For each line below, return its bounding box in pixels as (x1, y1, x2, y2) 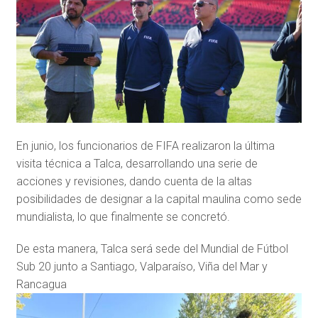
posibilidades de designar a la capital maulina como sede (16, 192, 302, 206)
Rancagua (16, 277, 67, 291)
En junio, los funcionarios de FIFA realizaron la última (16, 138, 275, 153)
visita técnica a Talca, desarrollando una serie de (16, 156, 258, 170)
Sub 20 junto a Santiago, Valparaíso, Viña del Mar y (16, 259, 268, 273)
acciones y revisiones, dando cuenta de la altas (16, 174, 252, 188)
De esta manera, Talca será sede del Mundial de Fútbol (16, 241, 288, 256)
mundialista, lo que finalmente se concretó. (16, 209, 230, 224)
